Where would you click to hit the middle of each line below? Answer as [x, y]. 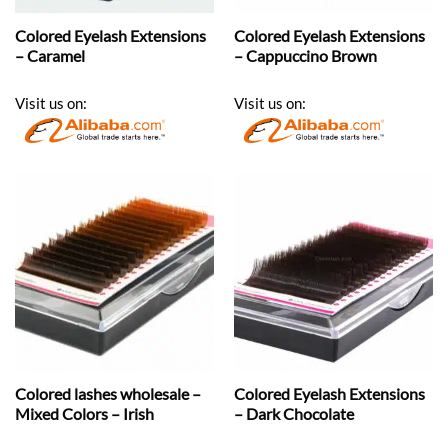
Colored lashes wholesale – [107, 394]
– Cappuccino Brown [305, 56]
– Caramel [49, 56]
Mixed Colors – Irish [84, 414]
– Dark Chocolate [293, 414]
